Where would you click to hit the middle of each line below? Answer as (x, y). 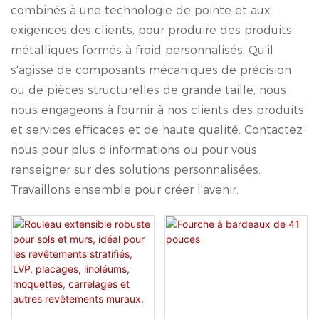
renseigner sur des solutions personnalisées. (136, 169)
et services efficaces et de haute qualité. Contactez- (159, 130)
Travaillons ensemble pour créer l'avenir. (125, 189)
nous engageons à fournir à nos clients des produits (157, 110)
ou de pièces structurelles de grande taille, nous (148, 90)
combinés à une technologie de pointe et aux (140, 10)
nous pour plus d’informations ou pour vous (134, 150)
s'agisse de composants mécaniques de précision (151, 70)
